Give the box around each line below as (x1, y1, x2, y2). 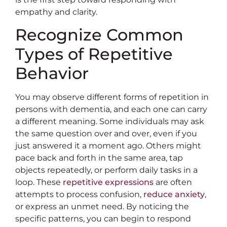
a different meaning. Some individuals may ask (15, 117, 204, 127)
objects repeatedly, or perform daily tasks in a (15, 165, 198, 175)
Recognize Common (15, 25, 183, 45)
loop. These (15, 177, 63, 187)
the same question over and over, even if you (15, 129, 197, 139)
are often (154, 177, 192, 187)
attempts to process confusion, (15, 190, 143, 200)
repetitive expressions (63, 177, 154, 187)
